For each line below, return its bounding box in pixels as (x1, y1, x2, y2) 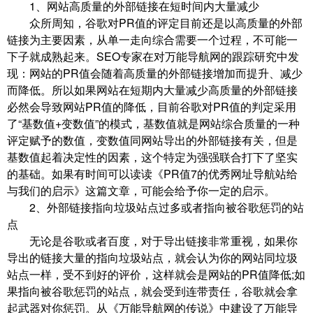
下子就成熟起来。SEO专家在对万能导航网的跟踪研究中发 (7, 48, 299, 65)
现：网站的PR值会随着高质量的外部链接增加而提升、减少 (7, 65, 303, 82)
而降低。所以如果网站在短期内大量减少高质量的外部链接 (7, 82, 298, 99)
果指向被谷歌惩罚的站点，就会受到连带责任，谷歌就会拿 (7, 283, 298, 300)
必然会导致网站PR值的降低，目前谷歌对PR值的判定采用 (7, 99, 296, 115)
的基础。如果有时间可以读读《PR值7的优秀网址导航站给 (7, 166, 298, 182)
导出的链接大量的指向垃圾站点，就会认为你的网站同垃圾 (7, 249, 298, 266)
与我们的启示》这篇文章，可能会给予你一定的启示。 (7, 182, 275, 199)
